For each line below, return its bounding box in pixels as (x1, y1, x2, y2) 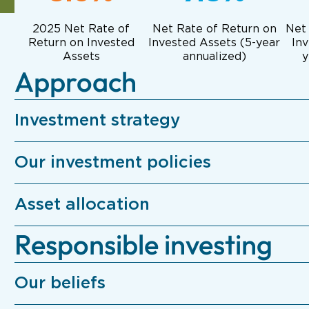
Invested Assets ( (148, 37, 246, 49)
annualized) (182, 51, 246, 63)
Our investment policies (14, 154, 211, 172)
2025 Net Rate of (32, 23, 130, 35)
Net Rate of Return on (152, 23, 277, 35)
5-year (245, 37, 281, 49)
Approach (14, 64, 137, 99)
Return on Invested (28, 37, 134, 49)
